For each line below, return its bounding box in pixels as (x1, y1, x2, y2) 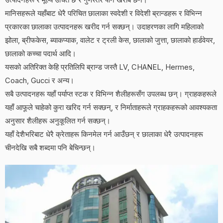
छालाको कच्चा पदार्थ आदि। (5, 49, 76, 58)
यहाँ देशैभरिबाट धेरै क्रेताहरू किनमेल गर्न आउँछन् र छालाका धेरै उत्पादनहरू (5, 129, 203, 139)
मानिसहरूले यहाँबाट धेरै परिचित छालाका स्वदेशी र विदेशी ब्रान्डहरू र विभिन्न (5, 8, 202, 18)
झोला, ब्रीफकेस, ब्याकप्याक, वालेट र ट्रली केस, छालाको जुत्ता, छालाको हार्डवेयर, (5, 35, 215, 45)
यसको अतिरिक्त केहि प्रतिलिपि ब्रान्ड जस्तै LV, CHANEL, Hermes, (5, 62, 195, 72)
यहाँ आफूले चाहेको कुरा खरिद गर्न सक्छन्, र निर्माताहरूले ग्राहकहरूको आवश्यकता (5, 103, 217, 112)
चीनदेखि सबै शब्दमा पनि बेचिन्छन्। (5, 143, 96, 152)
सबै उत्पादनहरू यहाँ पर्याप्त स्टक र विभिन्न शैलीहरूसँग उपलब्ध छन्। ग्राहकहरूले (5, 89, 217, 99)
